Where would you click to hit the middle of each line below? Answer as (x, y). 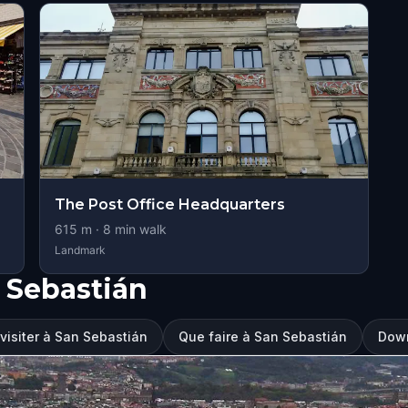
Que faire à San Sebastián (263, 337)
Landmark (80, 250)
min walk (138, 229)
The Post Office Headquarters (169, 204)
